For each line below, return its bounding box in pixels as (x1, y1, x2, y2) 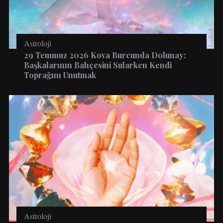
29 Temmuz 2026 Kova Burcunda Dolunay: (23, 49, 186, 60)
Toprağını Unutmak (23, 69, 96, 80)
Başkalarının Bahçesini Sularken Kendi (23, 59, 172, 70)
